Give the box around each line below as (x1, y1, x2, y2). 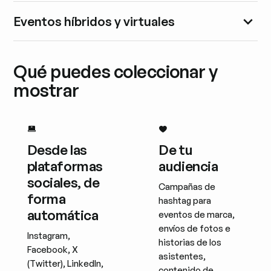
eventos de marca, (158, 209, 235, 221)
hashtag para (158, 195, 212, 207)
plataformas (27, 157, 103, 175)
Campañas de (158, 181, 216, 193)
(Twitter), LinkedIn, (27, 258, 103, 270)
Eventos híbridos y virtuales (13, 13, 175, 29)
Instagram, (27, 230, 70, 242)
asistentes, (158, 250, 206, 263)
